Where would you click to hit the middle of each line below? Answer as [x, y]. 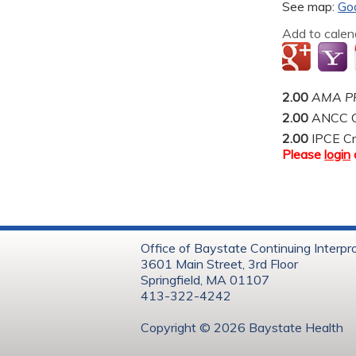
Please [304, 154]
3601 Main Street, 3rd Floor [219, 263]
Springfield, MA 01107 [205, 279]
